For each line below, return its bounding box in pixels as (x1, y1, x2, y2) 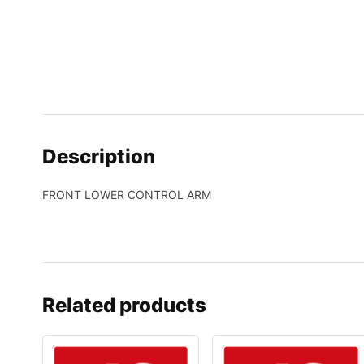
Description (42, 144, 155, 168)
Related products (42, 292, 206, 317)
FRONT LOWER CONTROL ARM (42, 187, 211, 201)
